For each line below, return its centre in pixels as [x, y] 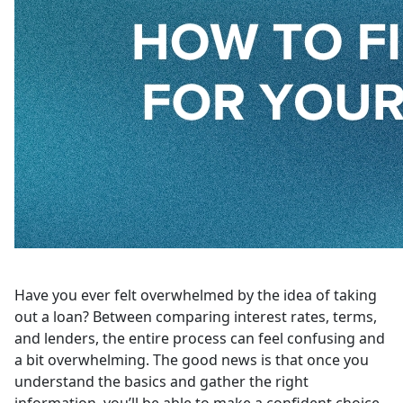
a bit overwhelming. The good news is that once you [192, 359]
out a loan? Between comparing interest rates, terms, [196, 316]
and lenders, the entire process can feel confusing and [200, 338]
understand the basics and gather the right [161, 381]
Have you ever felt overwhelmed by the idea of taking [196, 295]
